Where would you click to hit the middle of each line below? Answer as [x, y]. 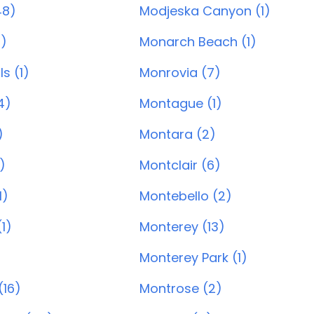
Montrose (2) [181, 288]
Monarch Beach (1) [198, 42]
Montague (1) [181, 103]
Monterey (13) [182, 227]
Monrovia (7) [180, 73]
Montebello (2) [186, 196]
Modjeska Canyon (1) [205, 11]
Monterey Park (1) [193, 258]
